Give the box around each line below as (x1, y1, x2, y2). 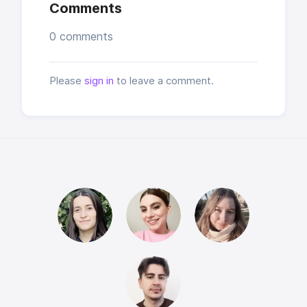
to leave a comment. (114, 74, 214, 87)
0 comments (49, 29, 113, 43)
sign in (84, 74, 114, 87)
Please (49, 74, 84, 87)
